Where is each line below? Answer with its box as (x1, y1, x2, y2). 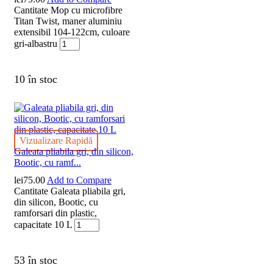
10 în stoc (14, 73, 57, 86)
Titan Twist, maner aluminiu (14, 15, 122, 26)
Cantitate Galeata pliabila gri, (14, 186, 126, 197)
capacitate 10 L (14, 219, 72, 230)
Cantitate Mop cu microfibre (14, 4, 122, 15)
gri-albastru (14, 38, 57, 49)
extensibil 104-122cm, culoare (14, 26, 130, 37)
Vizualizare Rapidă (19, 135, 93, 146)
